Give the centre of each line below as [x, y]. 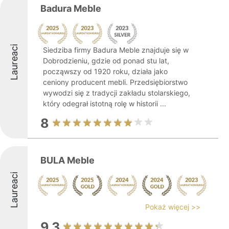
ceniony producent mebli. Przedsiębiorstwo [115, 82]
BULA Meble [67, 160]
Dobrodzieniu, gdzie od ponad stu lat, [106, 61]
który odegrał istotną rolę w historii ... [105, 104]
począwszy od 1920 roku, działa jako [105, 71]
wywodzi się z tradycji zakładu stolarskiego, [117, 93]
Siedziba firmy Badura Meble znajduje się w [116, 50]
